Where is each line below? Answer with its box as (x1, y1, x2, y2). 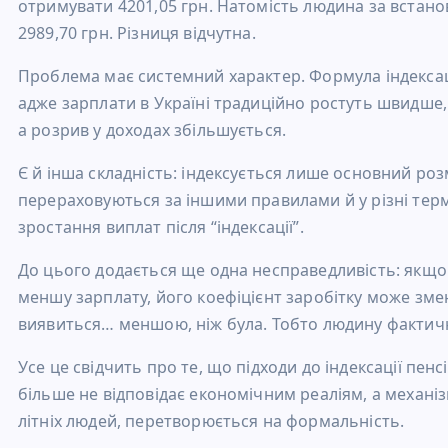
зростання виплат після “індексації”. (18, 216, 304, 239)
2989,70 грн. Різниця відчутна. (18, 22, 256, 45)
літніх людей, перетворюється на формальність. (18, 410, 405, 433)
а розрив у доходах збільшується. (18, 119, 287, 142)
